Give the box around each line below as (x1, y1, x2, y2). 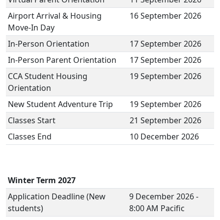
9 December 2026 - (129, 191, 198, 202)
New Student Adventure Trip (8, 99, 117, 110)
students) (8, 203, 43, 214)
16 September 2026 (130, 10, 201, 21)
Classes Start (8, 115, 61, 126)
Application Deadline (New (8, 191, 106, 202)
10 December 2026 (130, 131, 201, 142)
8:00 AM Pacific (129, 203, 185, 214)
